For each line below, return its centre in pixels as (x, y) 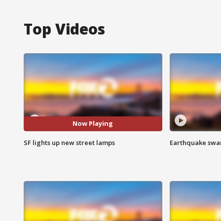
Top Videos (64, 29)
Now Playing (93, 124)
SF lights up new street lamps (69, 142)
